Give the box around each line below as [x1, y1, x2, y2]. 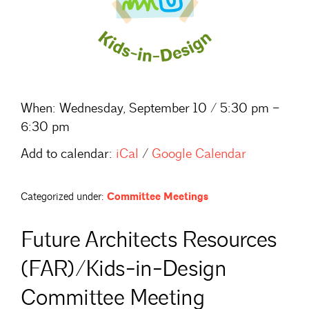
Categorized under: [21, 190, 104, 203]
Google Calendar [152, 146, 246, 162]
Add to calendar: [21, 146, 112, 162]
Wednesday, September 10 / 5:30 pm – [56, 100, 279, 117]
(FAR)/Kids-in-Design [21, 255, 227, 283]
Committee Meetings [107, 190, 208, 203]
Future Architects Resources [21, 226, 277, 254]
